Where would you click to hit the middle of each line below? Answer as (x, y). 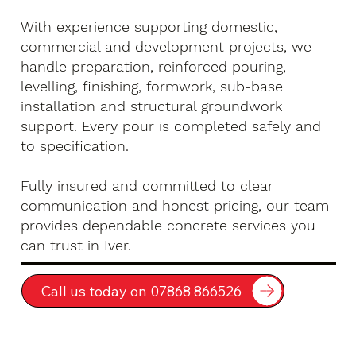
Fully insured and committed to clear (147, 185)
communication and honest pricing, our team (175, 205)
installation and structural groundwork (152, 106)
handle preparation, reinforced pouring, (154, 66)
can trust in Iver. (76, 245)
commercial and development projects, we (166, 46)
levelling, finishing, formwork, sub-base (152, 86)
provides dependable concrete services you (168, 225)
